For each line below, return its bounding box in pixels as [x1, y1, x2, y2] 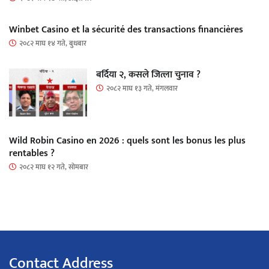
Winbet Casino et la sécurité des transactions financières [9, 22, 243, 38]
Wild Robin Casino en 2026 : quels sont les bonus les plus [9, 133, 246, 150]
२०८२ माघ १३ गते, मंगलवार [106, 82, 178, 95]
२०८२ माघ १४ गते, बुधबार [19, 37, 86, 50]
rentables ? [9, 145, 55, 162]
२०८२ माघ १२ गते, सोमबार [19, 161, 88, 174]
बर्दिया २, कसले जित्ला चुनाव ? [96, 67, 201, 83]
